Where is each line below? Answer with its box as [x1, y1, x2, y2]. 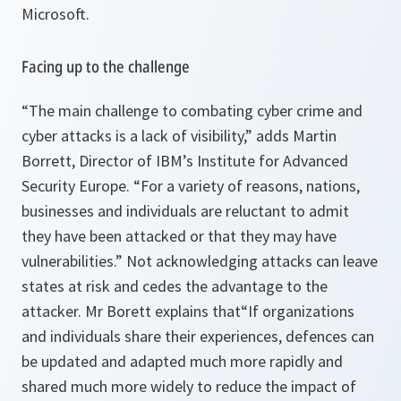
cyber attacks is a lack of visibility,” [21, 125, 252, 146]
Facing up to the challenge [21, 55, 190, 77]
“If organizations [241, 301, 354, 321]
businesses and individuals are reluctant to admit [21, 200, 349, 221]
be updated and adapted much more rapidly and [21, 351, 343, 371]
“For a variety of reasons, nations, [133, 175, 360, 196]
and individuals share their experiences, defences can [21, 326, 374, 346]
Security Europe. [21, 175, 133, 196]
